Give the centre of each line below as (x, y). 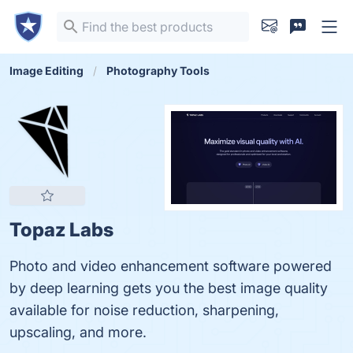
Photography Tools (158, 71)
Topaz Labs (61, 230)
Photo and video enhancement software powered (171, 266)
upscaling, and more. (78, 332)
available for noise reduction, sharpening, (144, 310)
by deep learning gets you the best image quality (169, 288)
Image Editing (46, 71)
